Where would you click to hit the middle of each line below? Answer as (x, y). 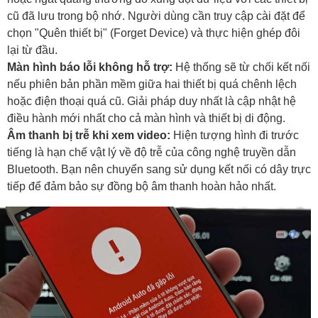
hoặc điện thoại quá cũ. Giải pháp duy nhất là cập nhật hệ (152, 102)
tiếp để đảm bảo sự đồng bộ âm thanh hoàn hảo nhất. (142, 187)
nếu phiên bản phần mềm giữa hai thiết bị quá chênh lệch (152, 84)
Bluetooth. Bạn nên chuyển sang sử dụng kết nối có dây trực (159, 170)
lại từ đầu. (32, 50)
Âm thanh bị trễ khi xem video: (89, 136)
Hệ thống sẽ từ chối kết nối (241, 67)
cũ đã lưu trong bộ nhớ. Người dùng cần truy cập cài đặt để (156, 16)
